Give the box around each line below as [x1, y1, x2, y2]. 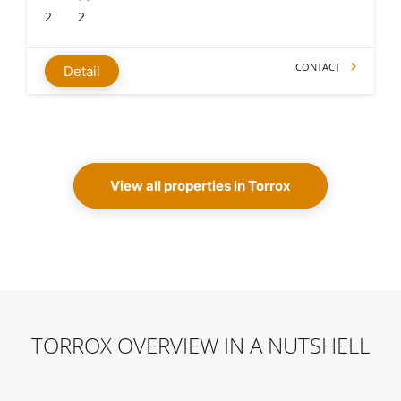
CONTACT [295, 59, 340, 73]
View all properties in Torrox [110, 177, 291, 195]
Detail [64, 62, 100, 80]
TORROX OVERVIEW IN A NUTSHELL [31, 329, 370, 360]
